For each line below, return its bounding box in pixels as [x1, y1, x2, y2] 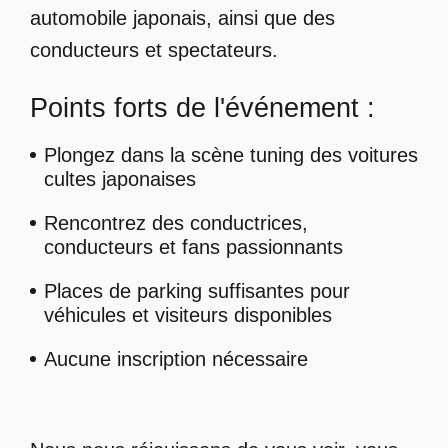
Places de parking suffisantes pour [43, 280, 350, 303]
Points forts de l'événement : [29, 92, 375, 123]
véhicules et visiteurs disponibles [43, 304, 332, 327]
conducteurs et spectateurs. [29, 38, 278, 61]
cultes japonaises [43, 168, 196, 191]
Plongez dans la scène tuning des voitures [43, 144, 418, 167]
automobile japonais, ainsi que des [29, 6, 335, 29]
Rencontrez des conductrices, [43, 212, 308, 235]
